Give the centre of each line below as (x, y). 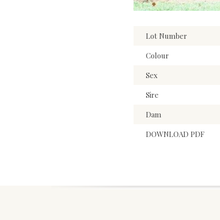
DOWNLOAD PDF (175, 134)
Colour (157, 56)
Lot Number (166, 36)
